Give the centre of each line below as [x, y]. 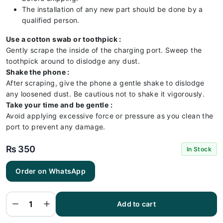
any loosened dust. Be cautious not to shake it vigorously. [106, 94]
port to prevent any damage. [56, 127]
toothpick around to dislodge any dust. [73, 61]
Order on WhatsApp [51, 171]
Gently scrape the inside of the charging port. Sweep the [104, 50]
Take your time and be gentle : [59, 105]
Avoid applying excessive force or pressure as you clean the [110, 116]
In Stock [199, 149]
